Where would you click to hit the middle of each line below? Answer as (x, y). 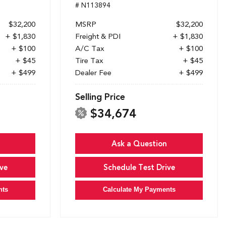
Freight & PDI (98, 37)
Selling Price (100, 97)
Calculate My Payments (139, 190)
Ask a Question (139, 144)
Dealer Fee (93, 73)
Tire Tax (89, 61)
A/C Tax (90, 49)
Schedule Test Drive (139, 168)
